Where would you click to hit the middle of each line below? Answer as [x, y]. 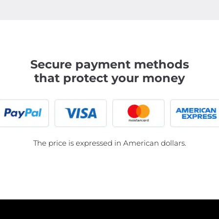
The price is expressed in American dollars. [109, 143]
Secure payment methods [109, 64]
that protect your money [109, 78]
